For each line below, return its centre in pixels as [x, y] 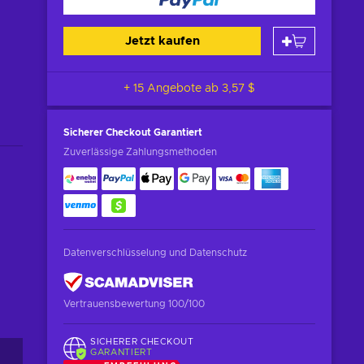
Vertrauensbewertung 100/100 [134, 304]
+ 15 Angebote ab [184, 89]
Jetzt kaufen [162, 41]
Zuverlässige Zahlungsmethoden [140, 152]
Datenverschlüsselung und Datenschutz [155, 253]
